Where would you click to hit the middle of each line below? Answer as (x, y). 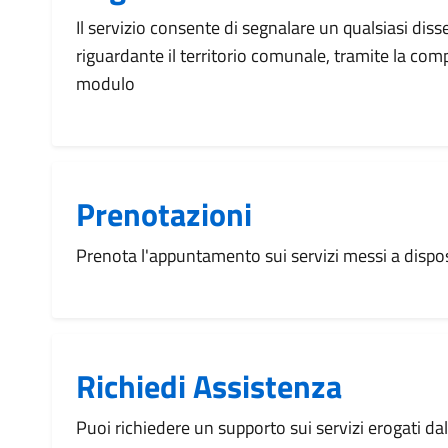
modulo (105, 83)
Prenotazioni (164, 214)
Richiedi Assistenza (209, 386)
